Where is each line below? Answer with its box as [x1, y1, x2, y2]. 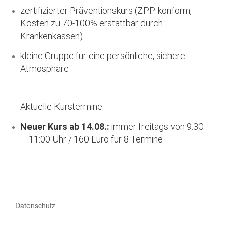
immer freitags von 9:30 [109, 121, 204, 132]
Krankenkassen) [20, 31, 83, 42]
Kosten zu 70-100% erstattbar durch [20, 18, 163, 29]
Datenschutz [15, 199, 55, 210]
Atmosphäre [20, 63, 69, 74]
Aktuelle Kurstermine [20, 101, 104, 112]
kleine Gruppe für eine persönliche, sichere [20, 50, 185, 61]
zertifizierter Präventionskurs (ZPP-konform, [20, 5, 192, 16]
